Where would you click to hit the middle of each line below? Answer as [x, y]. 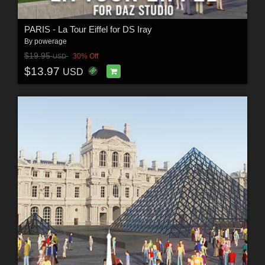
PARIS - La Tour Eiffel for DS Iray [88, 30]
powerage [50, 42]
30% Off [85, 56]
